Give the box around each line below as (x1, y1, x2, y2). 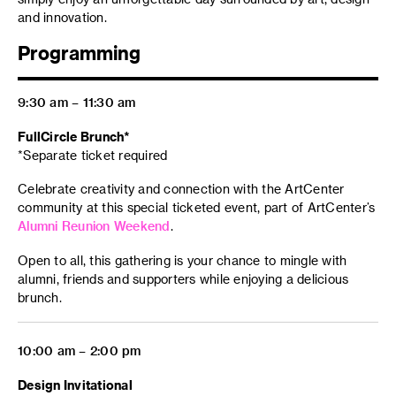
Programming (18, 42, 141, 64)
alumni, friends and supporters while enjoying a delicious (18, 270, 349, 286)
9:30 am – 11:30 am (18, 95, 136, 110)
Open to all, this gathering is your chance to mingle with (18, 252, 347, 268)
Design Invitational (18, 377, 133, 392)
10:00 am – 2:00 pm (18, 343, 141, 358)
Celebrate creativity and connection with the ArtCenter (18, 181, 345, 196)
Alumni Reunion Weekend (18, 218, 171, 233)
